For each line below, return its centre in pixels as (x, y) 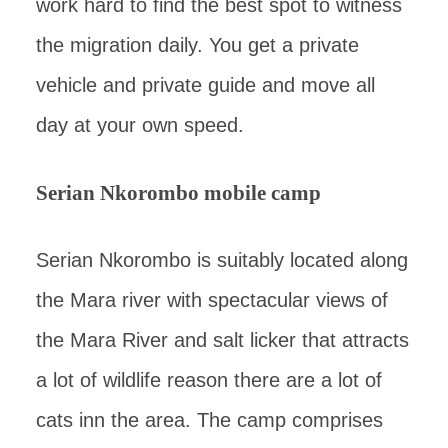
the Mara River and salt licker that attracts (222, 339)
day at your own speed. (140, 124)
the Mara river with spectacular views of (212, 299)
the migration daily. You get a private (197, 44)
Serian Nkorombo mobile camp (178, 192)
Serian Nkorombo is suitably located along (222, 259)
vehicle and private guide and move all (205, 84)
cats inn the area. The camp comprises (209, 419)
